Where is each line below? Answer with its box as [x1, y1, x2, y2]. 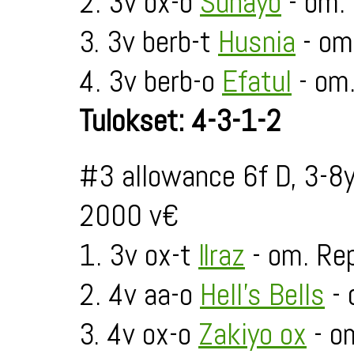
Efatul [222, 62, 292, 101]
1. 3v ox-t [79, 235, 198, 275]
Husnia [218, 22, 296, 62]
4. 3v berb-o [79, 62, 222, 101]
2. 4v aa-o [79, 275, 200, 314]
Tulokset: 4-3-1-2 [79, 101, 281, 141]
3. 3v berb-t [79, 22, 218, 62]
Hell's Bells [200, 275, 325, 314]
